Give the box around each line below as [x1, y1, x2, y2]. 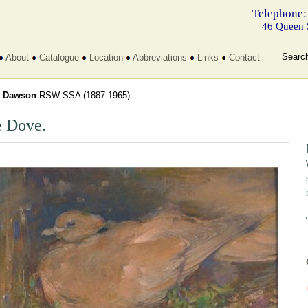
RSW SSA [38, 90, 80, 100]
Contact [228, 52, 260, 63]
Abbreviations [132, 52, 187, 63]
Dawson [2, 90, 36, 100]
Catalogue [38, 52, 79, 63]
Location [89, 52, 123, 63]
